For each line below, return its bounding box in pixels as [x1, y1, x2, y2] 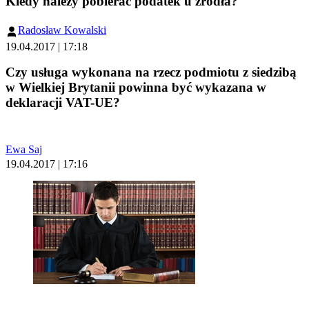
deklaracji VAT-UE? [6, 95, 120, 110]
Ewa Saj [6, 143, 42, 156]
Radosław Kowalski [18, 24, 106, 37]
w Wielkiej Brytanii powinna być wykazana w [6, 80, 266, 95]
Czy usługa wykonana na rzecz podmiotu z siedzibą [6, 65, 297, 80]
